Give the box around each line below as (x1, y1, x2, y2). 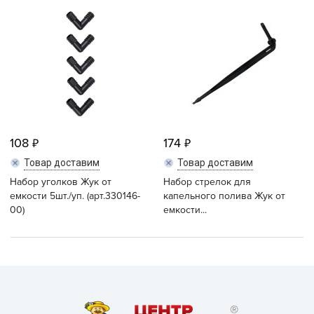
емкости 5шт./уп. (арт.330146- (10, 190, 140, 202)
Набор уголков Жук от (10, 176, 111, 188)
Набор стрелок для (163, 176, 251, 188)
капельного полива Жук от (163, 190, 285, 202)
